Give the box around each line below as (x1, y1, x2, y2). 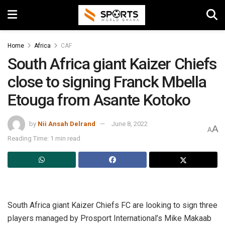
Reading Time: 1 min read (8, 134, 80, 142)
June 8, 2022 (111, 120, 148, 128)
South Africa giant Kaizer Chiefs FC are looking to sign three (8, 200, 217, 210)
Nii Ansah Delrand (38, 120, 95, 128)
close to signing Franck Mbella (8, 72, 206, 91)
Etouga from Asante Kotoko (8, 90, 190, 109)
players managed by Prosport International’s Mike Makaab (8, 213, 211, 223)
